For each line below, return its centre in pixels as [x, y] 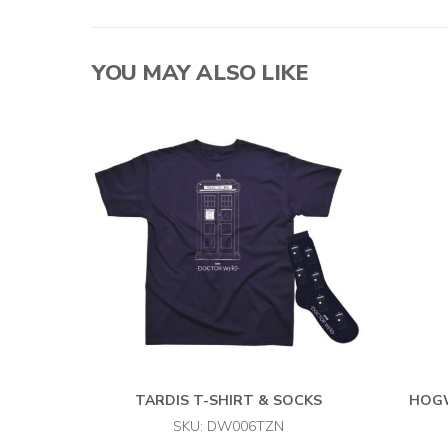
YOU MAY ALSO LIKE [200, 72]
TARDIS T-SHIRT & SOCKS [228, 401]
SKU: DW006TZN [228, 427]
